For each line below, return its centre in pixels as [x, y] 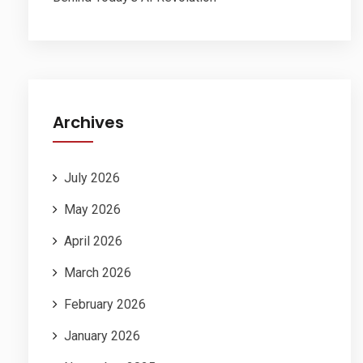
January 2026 [102, 336]
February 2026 [105, 305]
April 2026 [93, 241]
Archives [88, 123]
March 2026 [98, 273]
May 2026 [92, 210]
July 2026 [92, 178]
